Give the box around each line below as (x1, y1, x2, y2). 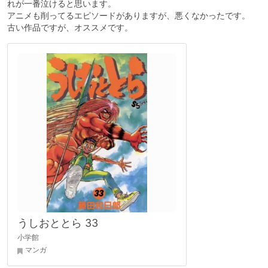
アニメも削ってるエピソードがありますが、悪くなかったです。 (7, 10, 250, 21)
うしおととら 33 (17, 217, 98, 230)
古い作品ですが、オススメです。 (7, 22, 133, 33)
